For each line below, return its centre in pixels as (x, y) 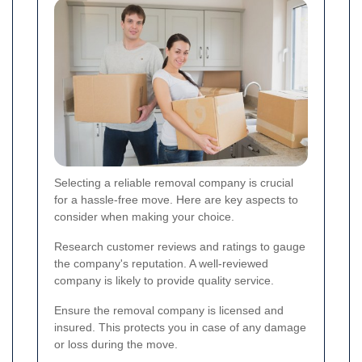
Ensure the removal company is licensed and (169, 310)
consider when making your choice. (144, 216)
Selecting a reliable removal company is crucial (174, 182)
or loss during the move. (116, 344)
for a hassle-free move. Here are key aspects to (176, 199)
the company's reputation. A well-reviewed (161, 263)
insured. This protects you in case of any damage (180, 327)
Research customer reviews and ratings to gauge (180, 246)
